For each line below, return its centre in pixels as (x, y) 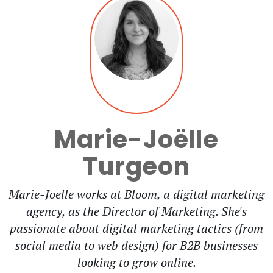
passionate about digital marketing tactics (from (136, 228)
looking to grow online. (136, 262)
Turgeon (136, 166)
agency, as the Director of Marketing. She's (136, 211)
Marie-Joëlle (136, 139)
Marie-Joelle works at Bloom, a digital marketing (136, 194)
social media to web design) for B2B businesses (136, 245)
